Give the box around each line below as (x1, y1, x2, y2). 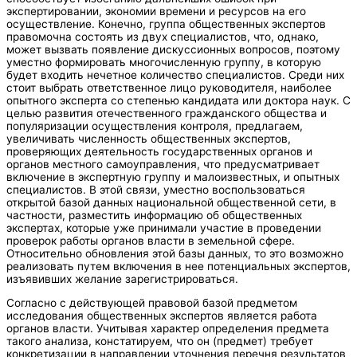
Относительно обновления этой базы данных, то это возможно (6, 247, 343, 261)
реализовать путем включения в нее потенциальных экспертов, (6, 260, 351, 273)
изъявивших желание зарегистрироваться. (6, 273, 238, 286)
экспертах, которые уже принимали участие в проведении (6, 222, 321, 235)
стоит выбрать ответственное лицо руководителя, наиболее (6, 81, 331, 95)
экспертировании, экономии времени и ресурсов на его (6, 5, 306, 18)
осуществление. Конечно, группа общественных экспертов (6, 18, 326, 31)
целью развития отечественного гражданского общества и (6, 107, 327, 120)
